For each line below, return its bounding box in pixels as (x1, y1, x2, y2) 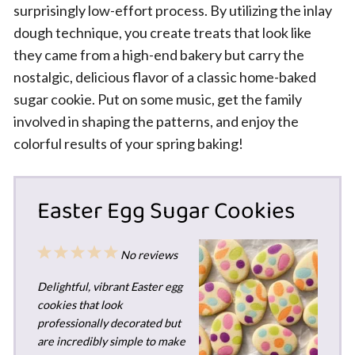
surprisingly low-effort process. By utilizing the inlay (13, 2, 332, 19)
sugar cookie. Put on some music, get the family (13, 90, 302, 108)
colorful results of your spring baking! (13, 135, 243, 152)
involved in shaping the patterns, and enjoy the (13, 113, 299, 130)
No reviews (120, 247, 177, 261)
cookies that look (36, 297, 123, 311)
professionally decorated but (36, 315, 181, 330)
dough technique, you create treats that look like (13, 24, 311, 41)
